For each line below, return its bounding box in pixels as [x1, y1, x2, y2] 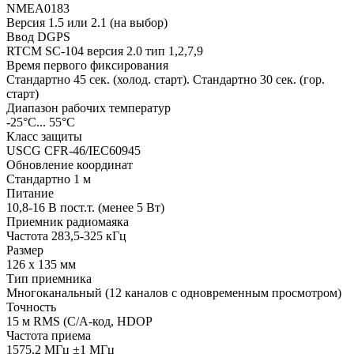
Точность [6, 300, 56, 314]
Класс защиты [6, 130, 82, 144]
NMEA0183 [6, 2, 70, 16]
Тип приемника [6, 272, 92, 286]
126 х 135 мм [6, 258, 76, 272]
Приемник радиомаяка [6, 215, 129, 229]
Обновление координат [6, 158, 133, 172]
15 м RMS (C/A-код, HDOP [6, 314, 153, 329]
